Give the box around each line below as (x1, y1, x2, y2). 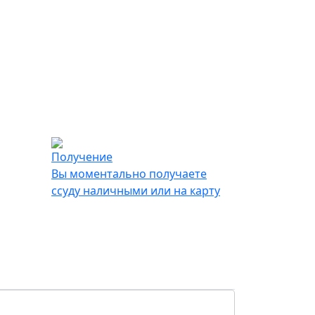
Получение (51, 149, 112, 165)
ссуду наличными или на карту (51, 183, 220, 199)
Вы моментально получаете (51, 166, 207, 182)
